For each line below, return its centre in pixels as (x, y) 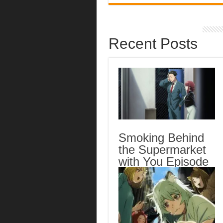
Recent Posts (153, 44)
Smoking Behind (161, 137)
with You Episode (163, 161)
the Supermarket (162, 149)
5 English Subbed (164, 173)
